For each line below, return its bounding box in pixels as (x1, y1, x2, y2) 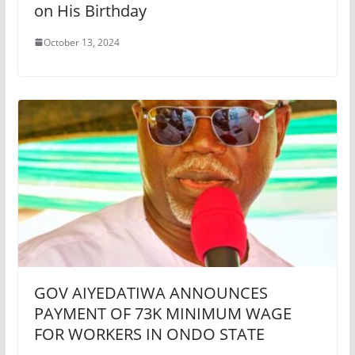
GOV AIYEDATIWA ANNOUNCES (33, 282, 268, 304)
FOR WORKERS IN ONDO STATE (33, 323, 265, 345)
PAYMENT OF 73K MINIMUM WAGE (33, 303, 292, 325)
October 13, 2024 (43, 35, 120, 49)
